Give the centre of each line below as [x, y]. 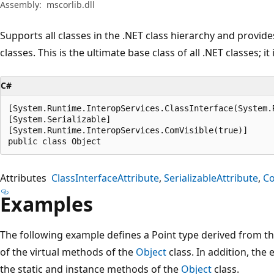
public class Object [54, 141]
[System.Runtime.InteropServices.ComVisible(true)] [128, 130]
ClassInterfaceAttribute [105, 178]
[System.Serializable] [59, 119]
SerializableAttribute [211, 178]
